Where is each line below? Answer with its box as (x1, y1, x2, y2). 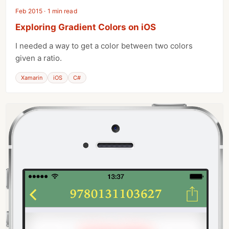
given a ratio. (15, 53, 62, 63)
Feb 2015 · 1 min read (15, 7, 77, 15)
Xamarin (20, 74, 42, 82)
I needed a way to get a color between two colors (15, 41, 193, 51)
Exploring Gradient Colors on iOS (15, 22, 156, 33)
